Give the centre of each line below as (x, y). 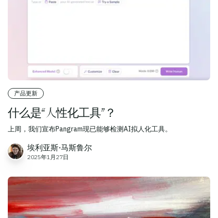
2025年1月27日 (48, 157)
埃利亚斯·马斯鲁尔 (60, 148)
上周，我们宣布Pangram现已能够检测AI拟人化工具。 (90, 129)
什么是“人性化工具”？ (62, 113)
